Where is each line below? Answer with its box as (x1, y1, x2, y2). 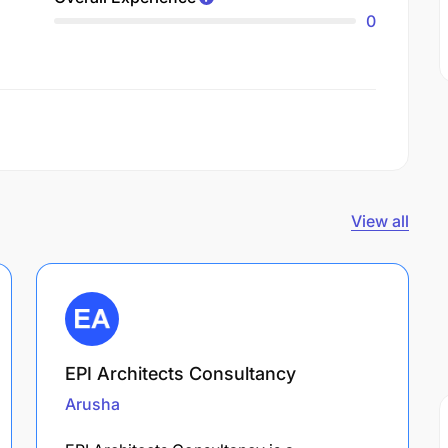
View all (351, 210, 409, 231)
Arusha (65, 393, 120, 414)
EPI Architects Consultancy (65, 362, 296, 384)
